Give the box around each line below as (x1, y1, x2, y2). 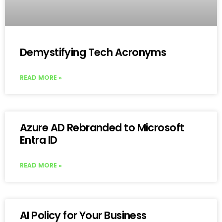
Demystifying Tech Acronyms (20, 45, 166, 59)
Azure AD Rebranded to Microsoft (20, 120, 184, 135)
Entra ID (20, 132, 57, 147)
